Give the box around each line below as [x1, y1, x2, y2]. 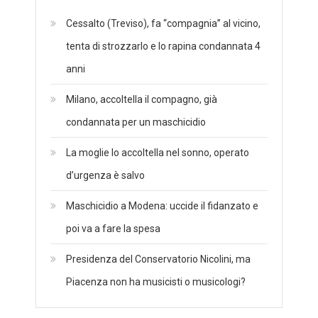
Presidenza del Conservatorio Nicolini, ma [66, 253, 251, 265]
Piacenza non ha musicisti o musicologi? [66, 275, 246, 287]
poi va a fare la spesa [66, 222, 160, 234]
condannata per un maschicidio [66, 116, 206, 128]
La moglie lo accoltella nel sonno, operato [66, 146, 249, 158]
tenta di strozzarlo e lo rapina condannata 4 [66, 40, 261, 52]
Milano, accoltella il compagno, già [66, 93, 217, 105]
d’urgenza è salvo [66, 169, 145, 181]
